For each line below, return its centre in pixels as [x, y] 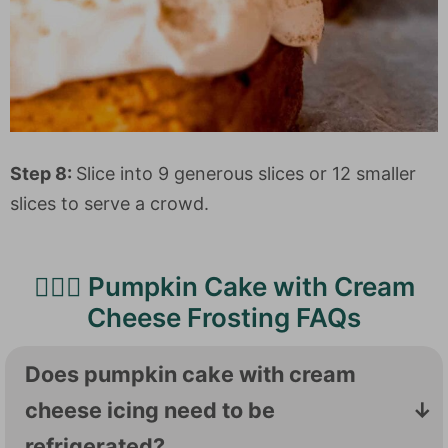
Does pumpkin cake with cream [190, 374]
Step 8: [43, 173]
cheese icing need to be [150, 410]
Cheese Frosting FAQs [224, 317]
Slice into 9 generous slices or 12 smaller [246, 173]
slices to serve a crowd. [109, 203]
